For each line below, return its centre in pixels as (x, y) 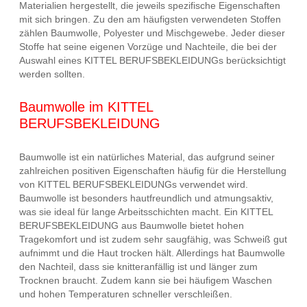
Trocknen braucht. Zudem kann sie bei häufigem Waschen (146, 280)
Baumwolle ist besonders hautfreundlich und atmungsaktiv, (146, 198)
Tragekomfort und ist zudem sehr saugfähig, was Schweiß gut (153, 239)
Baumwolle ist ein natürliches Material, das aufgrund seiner (147, 157)
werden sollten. (52, 74)
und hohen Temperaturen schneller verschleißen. (126, 294)
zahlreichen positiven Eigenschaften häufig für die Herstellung (153, 170)
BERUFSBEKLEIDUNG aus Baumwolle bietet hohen (132, 225)
